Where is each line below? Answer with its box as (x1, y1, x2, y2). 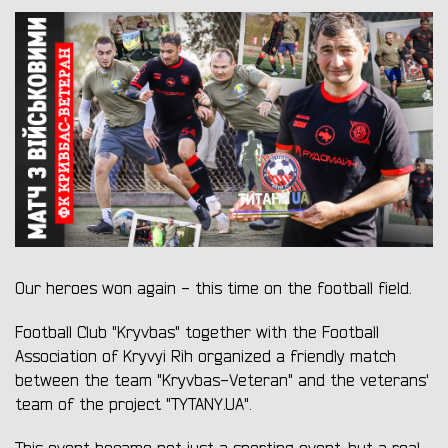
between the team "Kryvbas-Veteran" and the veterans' (15, 371, 429, 392)
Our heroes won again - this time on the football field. (15, 279, 411, 300)
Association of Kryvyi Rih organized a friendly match (15, 347, 396, 368)
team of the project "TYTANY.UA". (15, 395, 251, 416)
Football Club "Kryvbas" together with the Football (15, 323, 379, 344)
